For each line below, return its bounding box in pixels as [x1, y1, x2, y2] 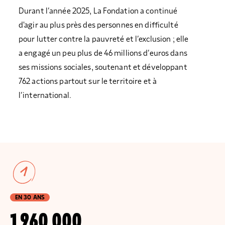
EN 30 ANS [15, 194, 45, 201]
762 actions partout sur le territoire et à [19, 77, 157, 86]
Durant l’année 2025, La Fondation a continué [19, 7, 178, 16]
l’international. [19, 91, 71, 100]
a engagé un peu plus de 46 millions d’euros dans [19, 49, 187, 58]
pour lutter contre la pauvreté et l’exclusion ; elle [19, 35, 189, 44]
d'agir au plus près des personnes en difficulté [19, 21, 178, 30]
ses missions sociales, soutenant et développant [19, 63, 187, 72]
